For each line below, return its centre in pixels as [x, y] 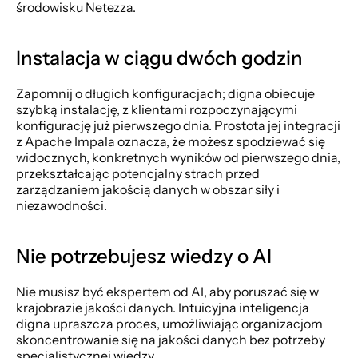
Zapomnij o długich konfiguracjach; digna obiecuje [165, 93]
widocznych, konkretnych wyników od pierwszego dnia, [178, 157]
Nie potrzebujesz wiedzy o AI [144, 256]
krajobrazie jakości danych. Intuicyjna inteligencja [163, 308]
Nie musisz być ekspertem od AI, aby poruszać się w [167, 292]
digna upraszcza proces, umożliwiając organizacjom [169, 324]
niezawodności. [62, 205]
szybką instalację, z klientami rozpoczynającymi [157, 109]
